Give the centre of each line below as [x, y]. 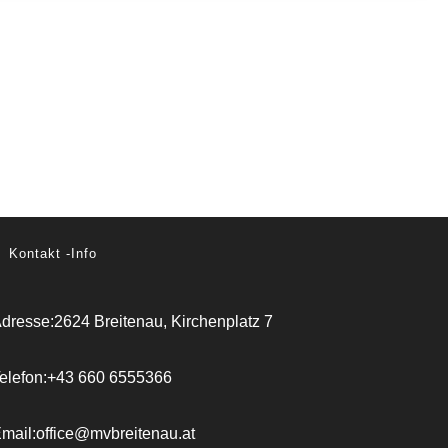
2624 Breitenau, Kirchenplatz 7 [163, 321]
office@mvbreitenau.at [115, 433]
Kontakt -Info [52, 253]
